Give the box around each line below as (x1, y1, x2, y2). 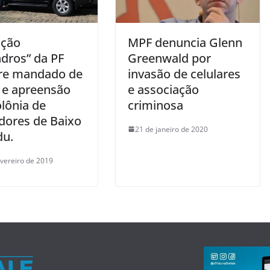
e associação (128, 81, 199, 98)
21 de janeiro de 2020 (135, 124, 208, 134)
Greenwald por (128, 49, 211, 66)
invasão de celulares (128, 65, 240, 82)
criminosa (128, 96, 183, 113)
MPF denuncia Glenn (128, 34, 242, 51)
